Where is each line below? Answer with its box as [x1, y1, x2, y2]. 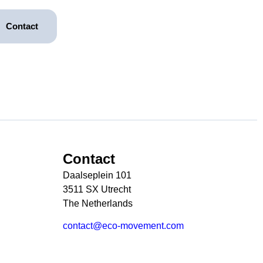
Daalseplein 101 [63, 170, 131, 180]
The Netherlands [63, 198, 133, 208]
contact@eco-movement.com [63, 221, 184, 231]
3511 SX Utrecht [63, 184, 131, 194]
